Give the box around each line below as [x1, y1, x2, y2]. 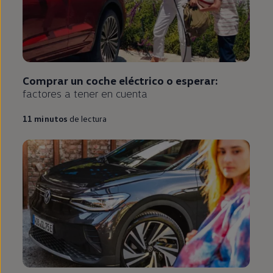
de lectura [69, 113, 107, 124]
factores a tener [23, 87, 98, 101]
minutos [34, 113, 68, 124]
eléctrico [118, 74, 165, 88]
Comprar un [23, 74, 83, 88]
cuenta [112, 87, 148, 101]
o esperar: [164, 74, 218, 88]
